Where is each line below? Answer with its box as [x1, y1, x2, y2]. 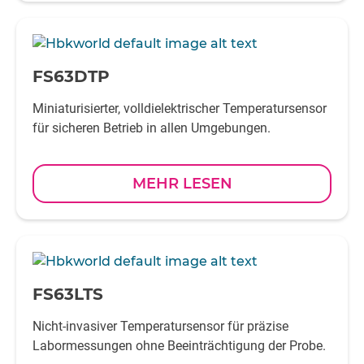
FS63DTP [32, 67, 110, 86]
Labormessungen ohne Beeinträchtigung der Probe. [32, 338, 326, 353]
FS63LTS [32, 284, 103, 304]
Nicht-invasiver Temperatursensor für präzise [32, 318, 288, 334]
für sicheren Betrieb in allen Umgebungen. [32, 120, 271, 136]
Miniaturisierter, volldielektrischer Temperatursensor [32, 101, 327, 116]
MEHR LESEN [132, 175, 232, 193]
